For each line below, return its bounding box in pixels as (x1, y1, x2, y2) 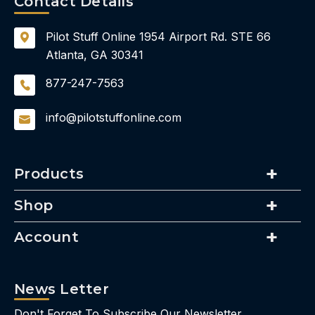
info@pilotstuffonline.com (46, 110, 181, 125)
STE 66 (227, 30, 271, 44)
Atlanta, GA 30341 (46, 48, 143, 63)
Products (14, 165, 84, 183)
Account (14, 229, 79, 246)
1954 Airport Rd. (136, 30, 227, 44)
